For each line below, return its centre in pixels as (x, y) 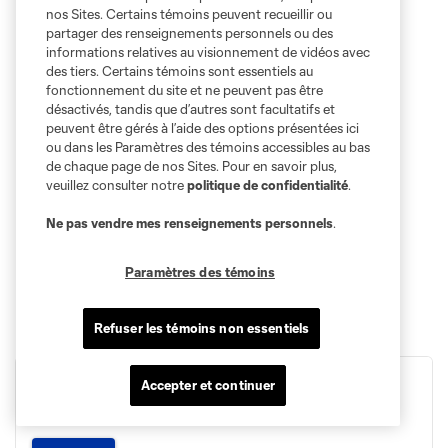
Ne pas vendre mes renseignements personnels (189, 223)
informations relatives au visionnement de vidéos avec (208, 52)
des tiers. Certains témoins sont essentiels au (179, 71)
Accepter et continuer (208, 385)
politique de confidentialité (267, 185)
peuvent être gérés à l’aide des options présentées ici (202, 128)
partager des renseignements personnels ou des (189, 33)
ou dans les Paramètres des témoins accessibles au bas (208, 147)
